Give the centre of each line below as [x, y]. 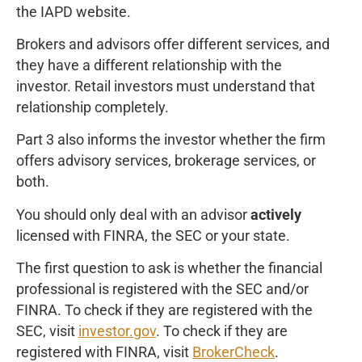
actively [276, 215]
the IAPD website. [74, 12]
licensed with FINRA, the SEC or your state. [153, 236]
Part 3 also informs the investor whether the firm [171, 140]
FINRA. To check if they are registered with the [164, 311]
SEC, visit [47, 332]
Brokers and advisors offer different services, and [173, 44]
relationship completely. [94, 107]
